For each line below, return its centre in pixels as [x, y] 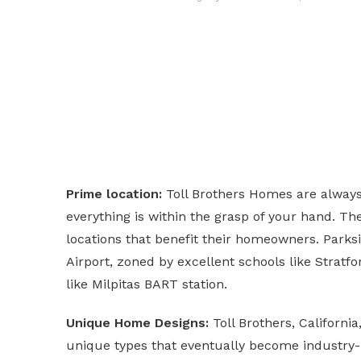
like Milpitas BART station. [147, 284]
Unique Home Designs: [137, 323]
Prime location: [114, 194]
